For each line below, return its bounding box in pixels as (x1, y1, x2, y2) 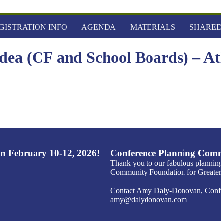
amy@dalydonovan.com (110, 195, 187, 204)
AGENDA (81, 23, 116, 31)
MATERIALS (130, 23, 175, 31)
